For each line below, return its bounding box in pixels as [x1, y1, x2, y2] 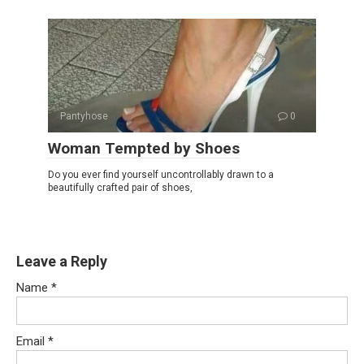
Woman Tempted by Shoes [48, 139, 240, 158]
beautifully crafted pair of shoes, [48, 182, 193, 194]
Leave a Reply [16, 253, 107, 271]
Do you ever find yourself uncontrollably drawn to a [48, 169, 274, 181]
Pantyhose [60, 110, 108, 123]
